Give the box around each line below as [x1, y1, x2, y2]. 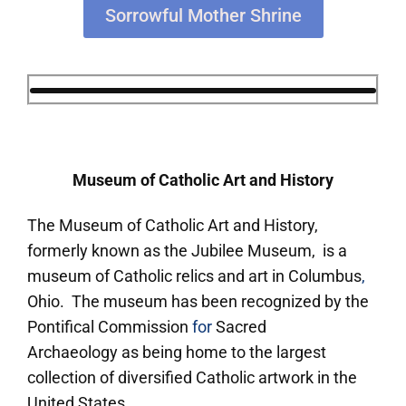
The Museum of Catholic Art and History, [27, 215, 318, 235]
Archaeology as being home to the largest [27, 342, 326, 362]
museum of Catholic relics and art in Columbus [27, 266, 362, 285]
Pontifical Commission [27, 316, 192, 336]
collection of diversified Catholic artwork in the [27, 367, 357, 387]
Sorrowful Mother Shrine [104, 4, 302, 26]
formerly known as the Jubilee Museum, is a [27, 240, 347, 260]
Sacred [212, 316, 266, 336]
